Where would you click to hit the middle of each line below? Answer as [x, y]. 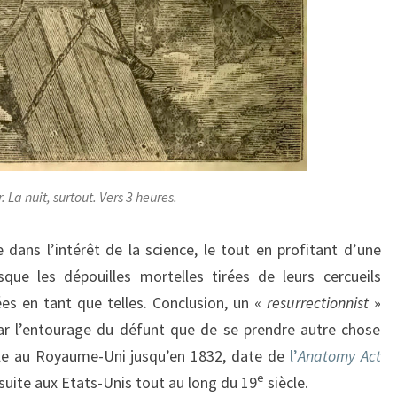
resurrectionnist [317, 303]
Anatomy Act [339, 356]
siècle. [286, 382]
